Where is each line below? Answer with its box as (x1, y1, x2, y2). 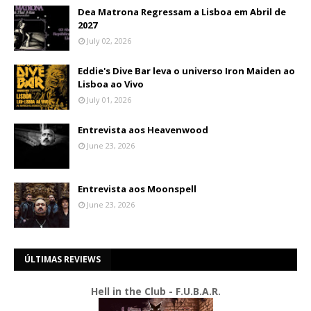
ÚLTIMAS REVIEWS (24, 253, 101, 265)
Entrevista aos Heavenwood (78, 124, 208, 136)
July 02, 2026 (87, 35, 131, 46)
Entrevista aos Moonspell (78, 183, 196, 195)
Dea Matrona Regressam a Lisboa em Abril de (78, 6, 286, 18)
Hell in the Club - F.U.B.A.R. (90, 285, 221, 298)
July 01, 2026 (87, 94, 131, 105)
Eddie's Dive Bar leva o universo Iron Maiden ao (78, 65, 295, 77)
